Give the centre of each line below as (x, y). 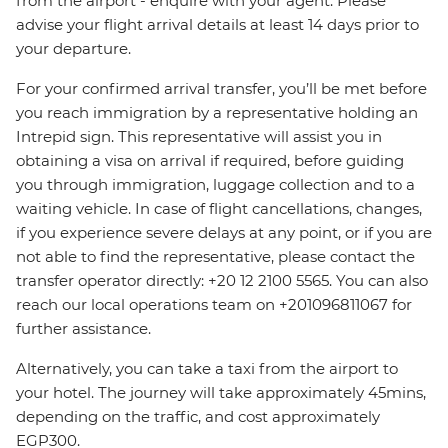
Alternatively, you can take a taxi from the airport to (207, 369)
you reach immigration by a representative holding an (217, 113)
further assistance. (83, 329)
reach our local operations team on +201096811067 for (214, 305)
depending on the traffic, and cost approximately (198, 417)
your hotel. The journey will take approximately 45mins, (221, 393)
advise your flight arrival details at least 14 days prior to (217, 25)
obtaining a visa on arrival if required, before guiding (210, 161)
